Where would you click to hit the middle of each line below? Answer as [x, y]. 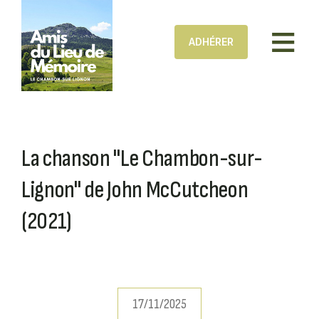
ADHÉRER [211, 42]
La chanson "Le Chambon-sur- [142, 158]
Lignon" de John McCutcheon [135, 189]
